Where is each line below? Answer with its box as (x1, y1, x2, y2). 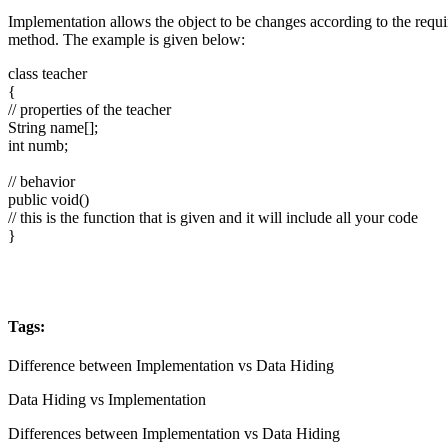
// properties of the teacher (8, 100, 171, 118)
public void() (8, 190, 89, 208)
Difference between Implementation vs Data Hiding (8, 357, 334, 375)
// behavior (8, 172, 75, 190)
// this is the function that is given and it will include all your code (8, 208, 418, 226)
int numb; (8, 136, 68, 154)
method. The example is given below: (8, 30, 245, 48)
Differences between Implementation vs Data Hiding (8, 425, 340, 443)
